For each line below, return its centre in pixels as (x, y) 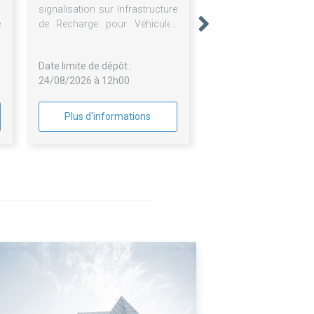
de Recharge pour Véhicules (108, 24)
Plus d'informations (108, 117)
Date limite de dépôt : (85, 66)
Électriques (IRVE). (78, 39)
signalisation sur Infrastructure (108, 9)
